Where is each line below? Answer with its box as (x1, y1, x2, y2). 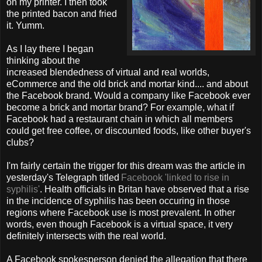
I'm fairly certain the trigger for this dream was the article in (6, 160, 245, 171)
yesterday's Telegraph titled (6, 172, 119, 182)
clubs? (6, 137, 34, 147)
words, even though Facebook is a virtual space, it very (6, 219, 233, 229)
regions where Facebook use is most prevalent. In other (6, 207, 235, 218)
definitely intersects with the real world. (6, 230, 166, 241)
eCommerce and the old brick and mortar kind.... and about (6, 78, 248, 89)
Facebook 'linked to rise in (121, 172, 229, 182)
